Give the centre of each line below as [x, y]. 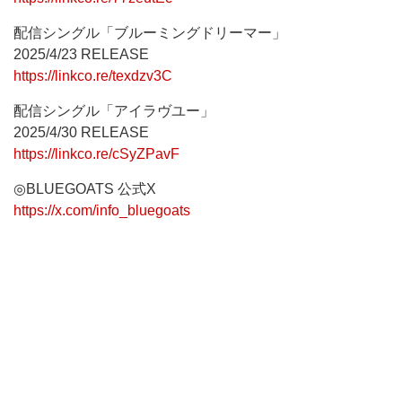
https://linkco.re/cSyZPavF [96, 154]
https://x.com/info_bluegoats [102, 210]
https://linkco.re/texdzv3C [93, 76]
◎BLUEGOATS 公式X [85, 189]
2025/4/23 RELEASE [81, 54]
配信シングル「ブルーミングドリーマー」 [150, 33]
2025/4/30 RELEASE [81, 132]
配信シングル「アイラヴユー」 [114, 111]
